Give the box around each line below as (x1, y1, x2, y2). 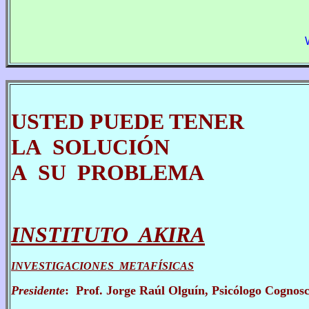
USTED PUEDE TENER (11, 109, 244, 134)
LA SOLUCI (11, 134, 137, 159)
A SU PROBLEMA (11, 160, 204, 185)
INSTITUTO (11, 222, 139, 247)
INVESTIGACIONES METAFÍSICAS (11, 260, 194, 272)
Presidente (11, 283, 65, 297)
